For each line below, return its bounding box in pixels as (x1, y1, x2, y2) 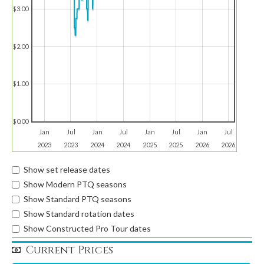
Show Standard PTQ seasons (24, 194, 131, 204)
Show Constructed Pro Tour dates (24, 223, 151, 233)
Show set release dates (24, 164, 110, 174)
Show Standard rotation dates (24, 209, 134, 219)
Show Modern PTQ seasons (24, 179, 127, 189)
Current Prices (26, 243, 113, 258)
